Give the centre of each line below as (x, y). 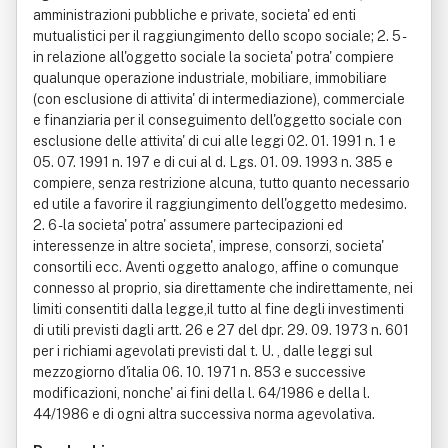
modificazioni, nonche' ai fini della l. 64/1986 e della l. (201, 393)
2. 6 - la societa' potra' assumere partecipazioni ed (188, 225)
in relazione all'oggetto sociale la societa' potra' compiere (213, 57)
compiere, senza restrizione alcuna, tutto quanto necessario (221, 183)
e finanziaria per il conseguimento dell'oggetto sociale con (217, 120)
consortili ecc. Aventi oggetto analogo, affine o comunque (216, 267)
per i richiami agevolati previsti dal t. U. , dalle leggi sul (203, 351)
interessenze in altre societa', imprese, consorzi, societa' (208, 246)
